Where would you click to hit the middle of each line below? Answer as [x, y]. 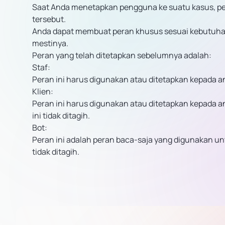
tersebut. [49, 19]
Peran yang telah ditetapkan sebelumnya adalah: [122, 55]
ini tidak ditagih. [61, 116]
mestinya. [50, 43]
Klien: [43, 91]
